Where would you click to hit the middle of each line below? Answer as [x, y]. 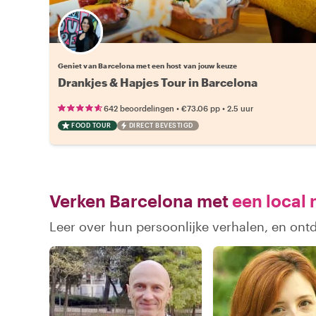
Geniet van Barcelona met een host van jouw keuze [148, 65]
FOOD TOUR [91, 125]
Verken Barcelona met [139, 200]
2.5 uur [240, 108]
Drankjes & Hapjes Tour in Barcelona [158, 82]
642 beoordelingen [139, 108]
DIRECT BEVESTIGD [161, 125]
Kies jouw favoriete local [164, 40]
